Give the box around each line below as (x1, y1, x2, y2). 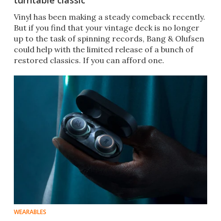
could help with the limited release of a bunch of (14, 44, 193, 55)
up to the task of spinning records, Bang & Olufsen (14, 34, 204, 44)
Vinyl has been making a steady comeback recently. (14, 12, 205, 22)
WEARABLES (14, 208, 46, 217)
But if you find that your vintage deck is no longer (14, 23, 199, 33)
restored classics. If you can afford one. (14, 55, 164, 66)
